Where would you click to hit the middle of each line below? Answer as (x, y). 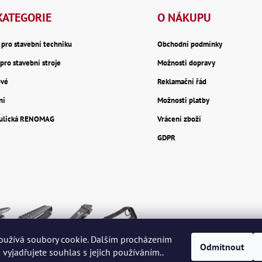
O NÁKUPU (185, 18)
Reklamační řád (182, 82)
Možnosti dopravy (187, 63)
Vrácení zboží (180, 119)
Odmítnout (222, 247)
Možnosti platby (184, 101)
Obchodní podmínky (190, 44)
